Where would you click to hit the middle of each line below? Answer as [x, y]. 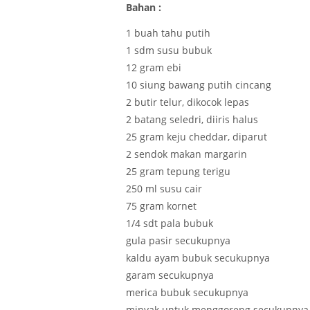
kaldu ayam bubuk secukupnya [198, 257]
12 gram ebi [154, 67]
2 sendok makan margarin [186, 154]
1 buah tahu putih [168, 33]
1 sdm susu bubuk [169, 50]
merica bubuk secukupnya [187, 292]
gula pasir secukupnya [178, 240]
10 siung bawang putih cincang [199, 84]
